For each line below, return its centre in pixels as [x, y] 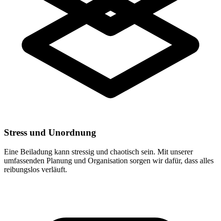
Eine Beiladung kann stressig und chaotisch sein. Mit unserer [98, 151]
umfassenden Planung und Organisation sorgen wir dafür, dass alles [109, 160]
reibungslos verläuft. [36, 169]
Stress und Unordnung [50, 133]
